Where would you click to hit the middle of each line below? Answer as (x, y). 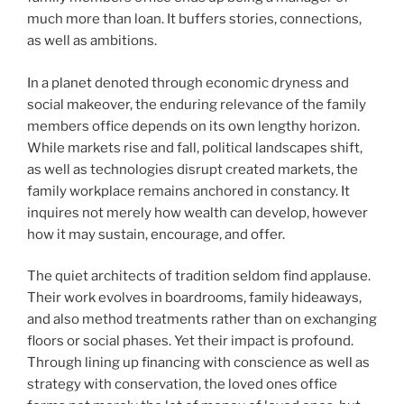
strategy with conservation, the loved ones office (182, 385)
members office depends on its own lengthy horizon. (193, 126)
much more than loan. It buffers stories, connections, (194, 19)
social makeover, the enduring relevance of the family (197, 104)
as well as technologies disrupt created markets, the (193, 169)
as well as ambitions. (92, 41)
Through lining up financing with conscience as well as (198, 363)
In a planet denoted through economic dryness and (188, 83)
